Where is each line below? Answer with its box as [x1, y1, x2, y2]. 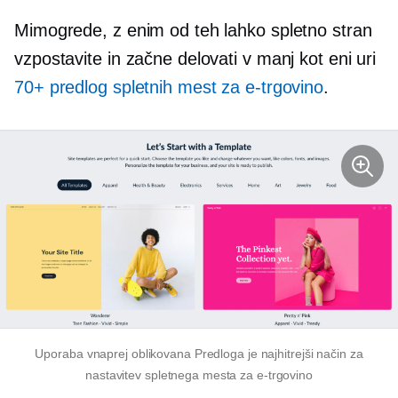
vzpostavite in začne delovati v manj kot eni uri [14, 49, 377, 68]
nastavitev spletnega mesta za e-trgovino [85, 368, 313, 383]
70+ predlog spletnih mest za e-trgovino [14, 77, 324, 97]
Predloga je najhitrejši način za [190, 346, 363, 362]
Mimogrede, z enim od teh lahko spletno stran [14, 20, 372, 40]
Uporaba [35, 346, 87, 362]
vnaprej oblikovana [86, 346, 191, 362]
